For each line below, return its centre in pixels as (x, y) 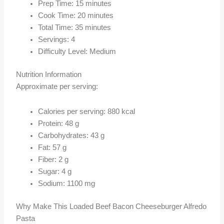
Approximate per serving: (57, 87)
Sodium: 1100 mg (67, 183)
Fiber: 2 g (53, 159)
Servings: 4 (57, 40)
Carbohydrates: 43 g (71, 135)
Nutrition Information (49, 75)
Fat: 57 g (52, 147)
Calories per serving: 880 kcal (87, 111)
